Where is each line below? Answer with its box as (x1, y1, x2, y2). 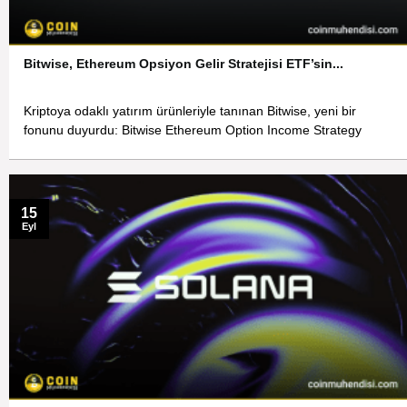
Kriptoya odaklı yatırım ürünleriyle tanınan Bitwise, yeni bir (24, 104, 357, 119)
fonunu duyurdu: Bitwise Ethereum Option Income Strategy (24, 124, 362, 138)
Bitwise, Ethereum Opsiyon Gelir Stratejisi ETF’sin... (24, 56, 344, 72)
